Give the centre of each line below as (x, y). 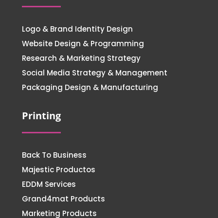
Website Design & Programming (83, 43)
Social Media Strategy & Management (94, 73)
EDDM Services (49, 184)
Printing (41, 115)
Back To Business (54, 155)
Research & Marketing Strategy (81, 58)
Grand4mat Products (63, 199)
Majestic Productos (58, 169)
